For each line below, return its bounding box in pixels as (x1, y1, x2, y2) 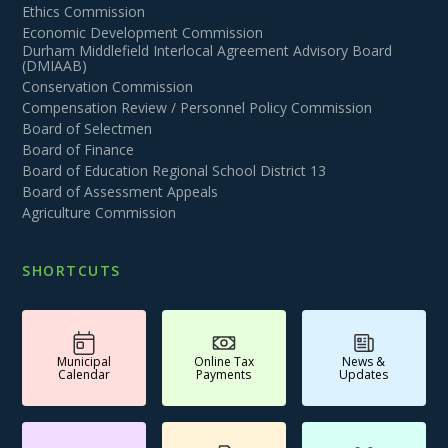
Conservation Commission (22, 76, 194, 96)
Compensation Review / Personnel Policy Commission (22, 97, 373, 117)
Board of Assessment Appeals (22, 181, 219, 201)
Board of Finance (22, 139, 135, 159)
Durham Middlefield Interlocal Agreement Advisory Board (22, 40, 393, 60)
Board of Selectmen (22, 118, 153, 138)
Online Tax (193, 352, 254, 370)
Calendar (58, 365, 111, 383)
